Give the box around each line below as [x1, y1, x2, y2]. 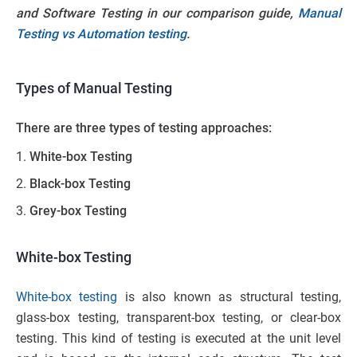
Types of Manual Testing [16, 80, 172, 97]
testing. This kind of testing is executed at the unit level [16, 331, 341, 347]
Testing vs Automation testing [16, 26, 186, 42]
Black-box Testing [29, 176, 131, 192]
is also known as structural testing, [117, 289, 342, 305]
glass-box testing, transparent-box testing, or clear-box [16, 310, 341, 326]
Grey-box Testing [29, 203, 127, 219]
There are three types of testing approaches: [16, 120, 272, 136]
